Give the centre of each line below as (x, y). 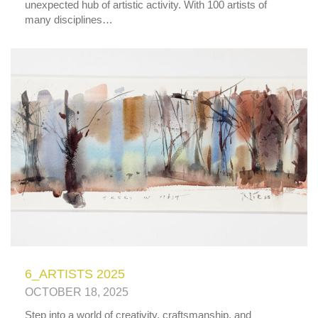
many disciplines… (69, 19)
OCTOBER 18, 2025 (77, 292)
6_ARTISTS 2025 (75, 274)
